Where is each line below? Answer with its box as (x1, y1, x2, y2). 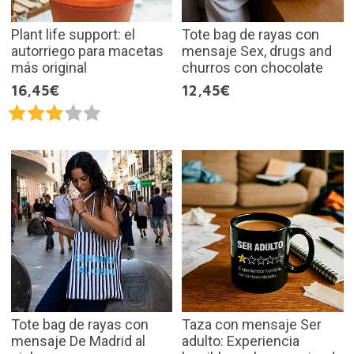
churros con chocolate (182, 59, 323, 77)
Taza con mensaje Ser (182, 315, 322, 333)
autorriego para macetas (10, 43, 164, 60)
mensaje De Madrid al (10, 332, 145, 349)
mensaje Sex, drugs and (182, 43, 332, 60)
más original (10, 59, 87, 77)
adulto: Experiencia (182, 332, 299, 349)
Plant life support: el (10, 26, 135, 43)
